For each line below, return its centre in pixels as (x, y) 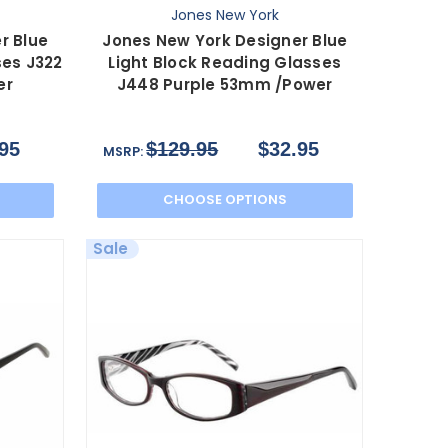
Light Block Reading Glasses (225, 62)
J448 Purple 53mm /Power (224, 84)
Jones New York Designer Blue (225, 40)
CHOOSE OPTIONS (224, 200)
